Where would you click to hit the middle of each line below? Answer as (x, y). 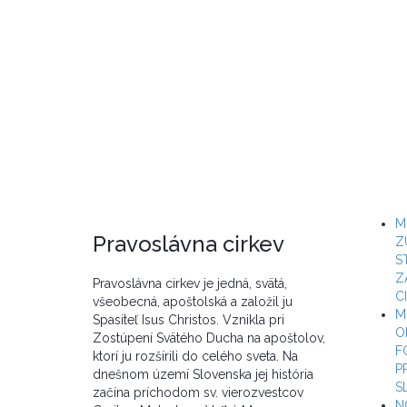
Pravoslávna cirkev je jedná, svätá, (190, 284)
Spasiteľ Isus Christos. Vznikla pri (189, 320)
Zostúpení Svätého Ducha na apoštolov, (209, 338)
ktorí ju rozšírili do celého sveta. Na (195, 357)
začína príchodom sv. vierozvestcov (198, 393)
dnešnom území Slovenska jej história (203, 375)
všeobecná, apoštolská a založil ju (193, 302)
